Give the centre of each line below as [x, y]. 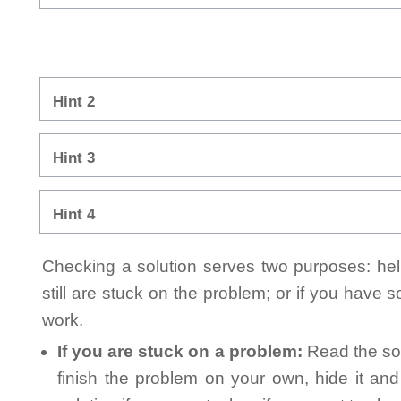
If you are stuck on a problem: [180, 352]
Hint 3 [74, 158]
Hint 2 [74, 102]
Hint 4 [74, 215]
